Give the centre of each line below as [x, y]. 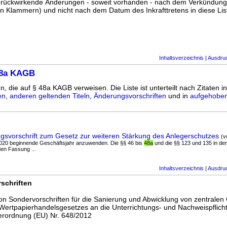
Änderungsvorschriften [130, 96]
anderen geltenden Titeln [50, 96]
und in [178, 96]
